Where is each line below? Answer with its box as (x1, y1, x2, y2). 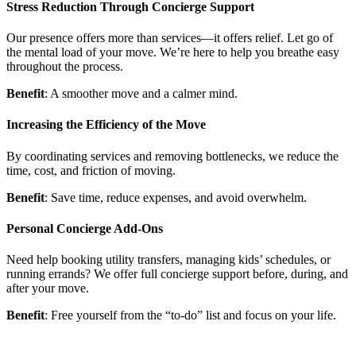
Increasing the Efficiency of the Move (6, 118, 206, 132)
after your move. (6, 281, 89, 296)
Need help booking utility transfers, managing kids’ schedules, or (6, 253, 331, 267)
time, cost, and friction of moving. (6, 163, 176, 177)
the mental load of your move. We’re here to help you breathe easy (6, 45, 339, 60)
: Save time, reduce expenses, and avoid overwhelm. (44, 190, 307, 204)
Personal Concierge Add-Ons (6, 221, 163, 235)
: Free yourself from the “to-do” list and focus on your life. (44, 308, 336, 323)
